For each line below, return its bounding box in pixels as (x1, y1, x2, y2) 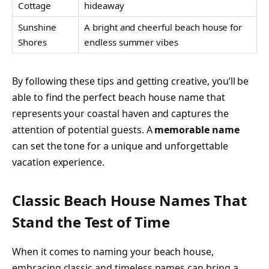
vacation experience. (12, 155, 105, 169)
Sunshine (18, 21, 56, 34)
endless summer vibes (84, 36, 179, 49)
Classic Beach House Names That (12, 190, 247, 211)
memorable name (154, 122, 240, 136)
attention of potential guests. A (12, 122, 155, 136)
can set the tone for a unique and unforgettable (12, 139, 228, 153)
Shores (18, 36, 47, 49)
